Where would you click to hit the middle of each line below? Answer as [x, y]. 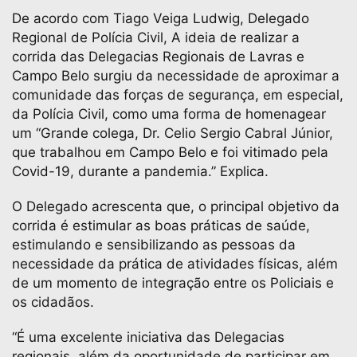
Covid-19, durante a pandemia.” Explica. [142, 172]
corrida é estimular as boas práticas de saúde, [161, 226]
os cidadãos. [53, 302]
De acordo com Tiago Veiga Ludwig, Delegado [161, 19]
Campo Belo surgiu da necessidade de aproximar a [176, 76]
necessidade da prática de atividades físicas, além [175, 264]
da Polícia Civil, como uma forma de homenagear [169, 114]
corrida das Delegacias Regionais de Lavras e [158, 57]
